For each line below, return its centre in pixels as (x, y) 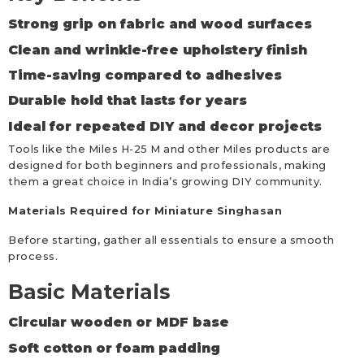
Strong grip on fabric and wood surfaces (160, 24)
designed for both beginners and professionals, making (167, 166)
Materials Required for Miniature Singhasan (145, 211)
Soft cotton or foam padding (114, 348)
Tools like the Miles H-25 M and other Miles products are (169, 149)
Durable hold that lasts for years (128, 101)
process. (33, 257)
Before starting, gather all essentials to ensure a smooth (171, 240)
